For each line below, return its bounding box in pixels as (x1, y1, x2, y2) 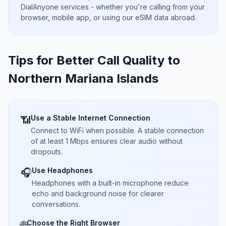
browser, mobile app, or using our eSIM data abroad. (21, 13, 196, 22)
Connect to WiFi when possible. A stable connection (31, 126, 204, 135)
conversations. (32, 200, 80, 208)
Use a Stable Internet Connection (31, 114, 150, 122)
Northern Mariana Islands (8, 71, 158, 86)
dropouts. (31, 147, 63, 156)
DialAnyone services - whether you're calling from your (21, 3, 205, 11)
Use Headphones (32, 166, 93, 175)
